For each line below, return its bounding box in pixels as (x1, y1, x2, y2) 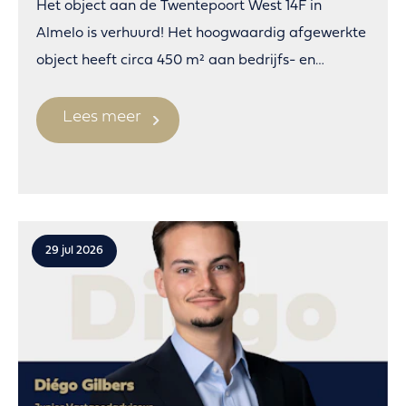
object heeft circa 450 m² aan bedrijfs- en (36, 53, 315, 69)
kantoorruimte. (36, 81, 135, 96)
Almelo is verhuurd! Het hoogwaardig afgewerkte (36, 26, 366, 42)
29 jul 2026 (45, 245, 103, 257)
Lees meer (63, 109, 141, 127)
